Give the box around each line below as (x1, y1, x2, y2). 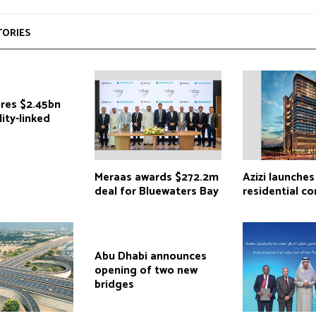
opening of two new (94, 261, 197, 281)
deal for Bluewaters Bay (94, 182, 219, 202)
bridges (94, 275, 134, 295)
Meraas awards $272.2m (94, 168, 219, 188)
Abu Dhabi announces (94, 247, 207, 267)
